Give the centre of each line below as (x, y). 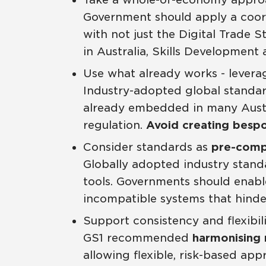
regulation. (114, 125)
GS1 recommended (137, 237)
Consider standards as (147, 147)
